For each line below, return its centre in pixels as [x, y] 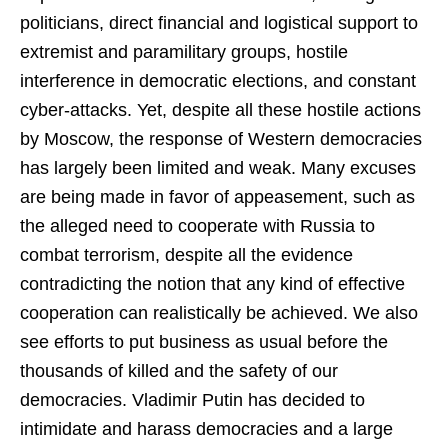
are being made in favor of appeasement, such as [217, 197]
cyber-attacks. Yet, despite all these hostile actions [220, 110]
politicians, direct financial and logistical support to [219, 23]
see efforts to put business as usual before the [204, 342]
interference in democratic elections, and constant [218, 81]
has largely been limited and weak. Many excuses [218, 168]
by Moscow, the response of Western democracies [221, 139]
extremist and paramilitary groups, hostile [184, 52]
